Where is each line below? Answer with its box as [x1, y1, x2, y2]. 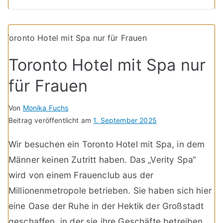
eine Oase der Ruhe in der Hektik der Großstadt [8, 201, 204, 212]
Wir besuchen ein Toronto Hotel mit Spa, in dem [8, 139, 205, 150]
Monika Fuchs [22, 104, 69, 112]
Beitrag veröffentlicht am [8, 116, 94, 125]
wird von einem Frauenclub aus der [8, 170, 154, 181]
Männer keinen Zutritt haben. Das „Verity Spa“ [8, 154, 197, 165]
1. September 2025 [93, 116, 157, 125]
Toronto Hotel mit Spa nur [8, 55, 206, 75]
